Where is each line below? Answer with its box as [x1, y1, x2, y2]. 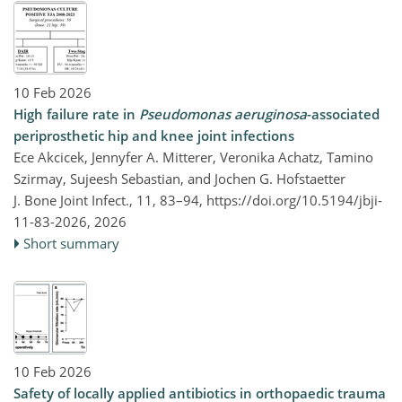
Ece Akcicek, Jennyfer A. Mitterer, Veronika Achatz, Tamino [13, 147, 373, 166]
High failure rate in [13, 104, 139, 123]
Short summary [23, 233, 120, 252]
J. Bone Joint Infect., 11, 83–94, [13, 190, 206, 209]
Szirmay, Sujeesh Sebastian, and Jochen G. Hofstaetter [13, 169, 345, 188]
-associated [307, 104, 380, 123]
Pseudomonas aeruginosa [139, 104, 307, 123]
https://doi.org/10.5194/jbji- [206, 190, 382, 209]
